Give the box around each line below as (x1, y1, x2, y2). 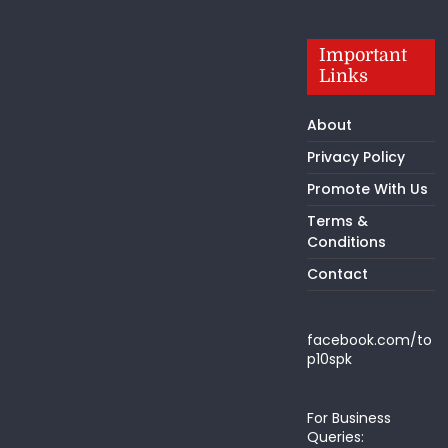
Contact (306, 263, 368, 284)
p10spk (306, 348, 352, 369)
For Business (306, 407, 391, 428)
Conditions (306, 231, 386, 252)
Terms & (306, 210, 368, 231)
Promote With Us (306, 178, 428, 199)
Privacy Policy (306, 146, 405, 167)
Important (318, 44, 407, 65)
